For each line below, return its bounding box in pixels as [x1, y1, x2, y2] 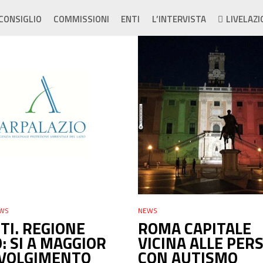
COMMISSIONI [53, 12, 110, 26]
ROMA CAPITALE [138, 215, 251, 240]
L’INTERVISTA [151, 12, 206, 26]
